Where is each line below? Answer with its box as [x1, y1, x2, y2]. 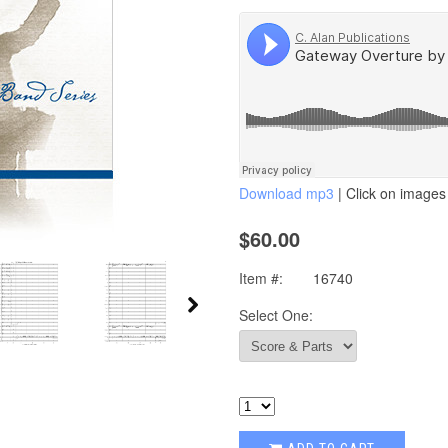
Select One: [239, 305, 313, 325]
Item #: [239, 268, 283, 288]
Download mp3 [239, 183, 334, 203]
